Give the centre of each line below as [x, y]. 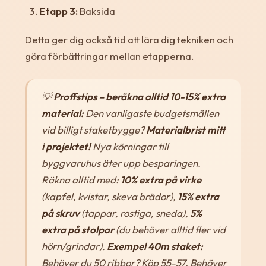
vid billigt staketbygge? [94, 129]
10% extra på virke [161, 179]
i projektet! [66, 146]
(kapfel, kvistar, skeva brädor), [109, 196]
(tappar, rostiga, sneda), [134, 213]
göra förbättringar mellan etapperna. [109, 56]
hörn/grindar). [74, 246]
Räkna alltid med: [81, 179]
